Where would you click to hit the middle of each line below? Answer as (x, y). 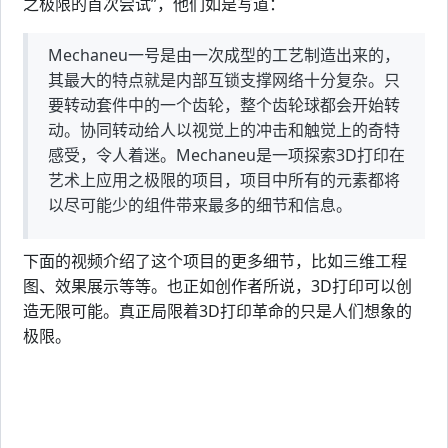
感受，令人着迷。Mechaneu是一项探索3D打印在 (226, 155)
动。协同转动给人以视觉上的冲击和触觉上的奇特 (224, 130)
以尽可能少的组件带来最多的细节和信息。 (200, 205)
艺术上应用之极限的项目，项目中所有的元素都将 (224, 180)
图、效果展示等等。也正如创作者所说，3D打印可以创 (217, 286)
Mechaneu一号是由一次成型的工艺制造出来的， (224, 55)
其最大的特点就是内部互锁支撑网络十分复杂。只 (224, 80)
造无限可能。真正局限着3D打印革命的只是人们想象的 (217, 311)
